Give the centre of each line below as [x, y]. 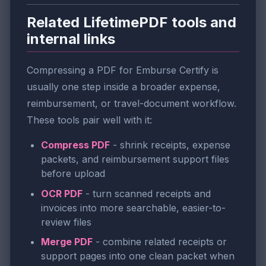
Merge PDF [67, 242]
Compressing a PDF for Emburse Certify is [123, 70]
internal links [71, 39]
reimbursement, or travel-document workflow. [132, 103]
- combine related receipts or [160, 242]
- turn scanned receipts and [147, 193]
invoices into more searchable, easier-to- [133, 208]
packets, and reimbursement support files [135, 159]
